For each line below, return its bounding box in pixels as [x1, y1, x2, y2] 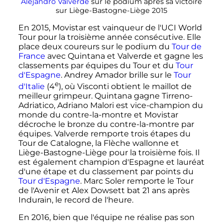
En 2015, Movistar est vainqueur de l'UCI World [18, 22, 202, 32]
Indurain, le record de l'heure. [18, 195, 133, 205]
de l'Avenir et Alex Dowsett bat [18, 186, 142, 196]
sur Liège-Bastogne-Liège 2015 [56, 5, 167, 15]
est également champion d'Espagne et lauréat [18, 157, 205, 167]
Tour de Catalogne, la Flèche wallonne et [18, 138, 179, 148]
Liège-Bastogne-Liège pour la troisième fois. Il [18, 148, 200, 158]
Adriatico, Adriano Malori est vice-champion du [18, 101, 203, 111]
